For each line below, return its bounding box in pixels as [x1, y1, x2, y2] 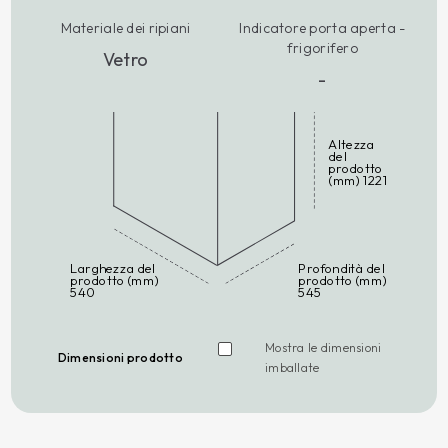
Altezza [328, 135, 374, 153]
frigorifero [286, 38, 358, 57]
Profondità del [298, 259, 385, 277]
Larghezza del [70, 259, 156, 277]
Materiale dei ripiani [60, 18, 191, 37]
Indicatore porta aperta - [239, 18, 406, 37]
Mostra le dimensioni [265, 339, 382, 355]
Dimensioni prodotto [57, 349, 183, 365]
